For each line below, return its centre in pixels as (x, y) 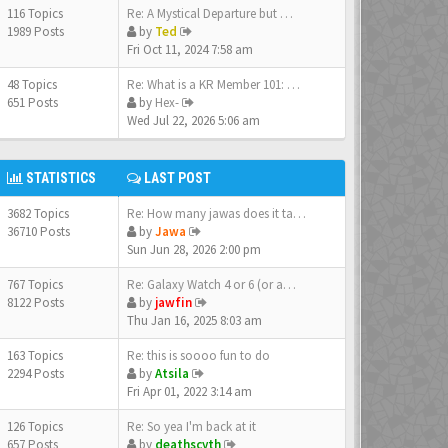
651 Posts (32, 102)
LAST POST (176, 178)
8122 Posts (35, 302)
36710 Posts (38, 231)
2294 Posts (35, 373)
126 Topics (36, 426)
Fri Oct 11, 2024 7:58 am (190, 49)
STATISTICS (59, 178)
